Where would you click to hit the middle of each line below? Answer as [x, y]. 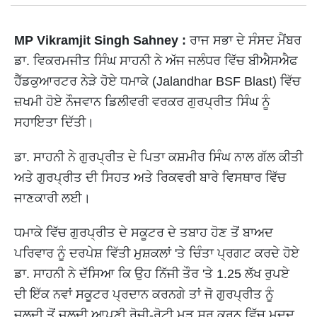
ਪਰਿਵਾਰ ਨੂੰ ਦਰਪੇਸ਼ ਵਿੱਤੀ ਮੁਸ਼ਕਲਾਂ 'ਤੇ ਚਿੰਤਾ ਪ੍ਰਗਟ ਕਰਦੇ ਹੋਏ [157, 254]
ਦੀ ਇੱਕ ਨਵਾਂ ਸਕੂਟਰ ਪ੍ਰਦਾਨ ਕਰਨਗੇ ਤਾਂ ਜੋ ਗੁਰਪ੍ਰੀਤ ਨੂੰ [144, 295]
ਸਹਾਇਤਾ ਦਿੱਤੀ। [54, 123]
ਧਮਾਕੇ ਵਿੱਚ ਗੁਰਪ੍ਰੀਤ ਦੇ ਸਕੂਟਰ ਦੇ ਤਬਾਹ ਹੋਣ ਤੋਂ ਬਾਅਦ [144, 233]
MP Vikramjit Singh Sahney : [102, 41]
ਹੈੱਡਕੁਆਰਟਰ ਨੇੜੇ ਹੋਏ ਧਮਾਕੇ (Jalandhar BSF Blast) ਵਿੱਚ [157, 82]
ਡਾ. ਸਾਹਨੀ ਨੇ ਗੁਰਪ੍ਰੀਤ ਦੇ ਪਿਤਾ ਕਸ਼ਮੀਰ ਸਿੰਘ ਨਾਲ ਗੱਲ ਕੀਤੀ [158, 157]
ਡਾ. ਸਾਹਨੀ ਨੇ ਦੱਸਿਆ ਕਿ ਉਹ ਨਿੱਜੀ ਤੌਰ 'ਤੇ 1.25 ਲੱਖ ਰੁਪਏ [152, 274]
